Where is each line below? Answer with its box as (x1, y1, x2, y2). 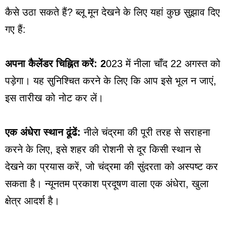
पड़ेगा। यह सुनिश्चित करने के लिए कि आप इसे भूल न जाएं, (5, 75, 216, 86)
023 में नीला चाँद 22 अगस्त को (106, 58, 220, 69)
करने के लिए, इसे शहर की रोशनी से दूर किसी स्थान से (5, 143, 201, 155)
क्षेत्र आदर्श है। (5, 195, 60, 206)
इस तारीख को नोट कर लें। (5, 92, 103, 103)
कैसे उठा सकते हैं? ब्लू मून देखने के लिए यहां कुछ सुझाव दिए (5, 6, 220, 18)
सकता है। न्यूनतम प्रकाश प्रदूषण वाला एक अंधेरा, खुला (5, 178, 209, 189)
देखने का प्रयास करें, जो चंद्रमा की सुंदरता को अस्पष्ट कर (5, 160, 218, 172)
